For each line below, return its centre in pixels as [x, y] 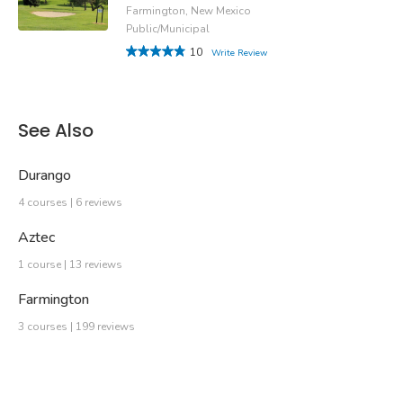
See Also [56, 130]
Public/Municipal [168, 28]
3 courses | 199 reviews [76, 327]
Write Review [239, 53]
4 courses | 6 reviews [70, 203]
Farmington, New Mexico [188, 10]
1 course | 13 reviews [70, 265]
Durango [45, 176]
